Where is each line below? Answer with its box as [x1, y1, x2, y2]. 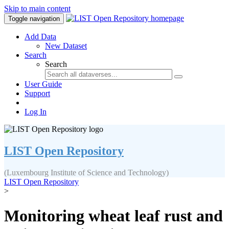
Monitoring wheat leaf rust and [4, 207, 223, 225]
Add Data [25, 32, 56, 41]
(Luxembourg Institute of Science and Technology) [4, 168, 169, 177]
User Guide [25, 80, 62, 88]
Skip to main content [4, 4, 71, 13]
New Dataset [45, 41, 87, 50]
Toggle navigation [8, 15, 60, 22]
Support [25, 89, 50, 98]
